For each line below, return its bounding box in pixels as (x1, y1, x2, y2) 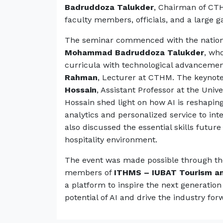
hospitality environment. (65, 134, 157, 144)
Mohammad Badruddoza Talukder (65, 47, 204, 57)
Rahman (65, 72, 98, 82)
